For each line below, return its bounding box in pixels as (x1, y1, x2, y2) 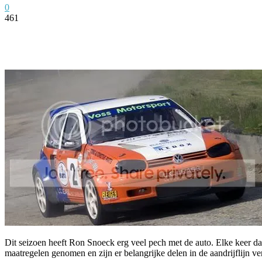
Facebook (29, 30, 59, 40)
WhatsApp (225, 30, 256, 40)
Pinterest (158, 30, 187, 40)
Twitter (97, 30, 120, 40)
